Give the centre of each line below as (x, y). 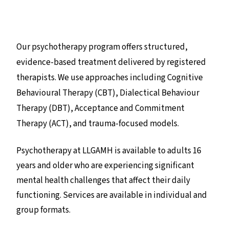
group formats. (43, 210)
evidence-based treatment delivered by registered (111, 62)
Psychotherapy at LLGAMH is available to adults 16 (109, 151)
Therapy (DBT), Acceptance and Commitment (100, 108)
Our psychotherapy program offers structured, (102, 47)
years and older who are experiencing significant (105, 165)
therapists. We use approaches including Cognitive (110, 77)
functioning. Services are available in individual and (112, 195)
